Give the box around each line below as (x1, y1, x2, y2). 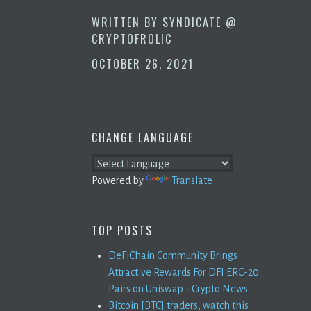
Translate (171, 174, 212, 186)
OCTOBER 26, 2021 (92, 55, 194, 72)
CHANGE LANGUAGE (92, 128, 194, 146)
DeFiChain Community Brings (108, 249, 237, 261)
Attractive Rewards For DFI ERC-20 (108, 266, 259, 278)
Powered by (92, 174, 146, 186)
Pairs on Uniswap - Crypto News (108, 283, 248, 294)
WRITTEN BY (92, 13, 162, 31)
